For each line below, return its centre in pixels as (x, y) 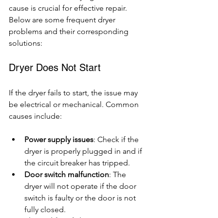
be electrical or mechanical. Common (75, 104)
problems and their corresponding (70, 31)
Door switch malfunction (67, 174)
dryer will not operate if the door (81, 186)
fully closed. (45, 209)
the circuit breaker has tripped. (77, 163)
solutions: (26, 43)
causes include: (35, 116)
